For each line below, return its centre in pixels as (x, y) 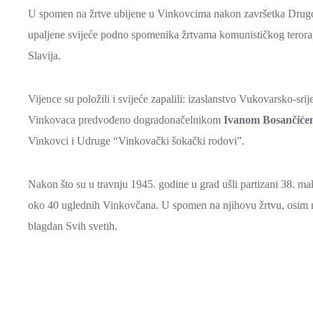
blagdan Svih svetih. (73, 226)
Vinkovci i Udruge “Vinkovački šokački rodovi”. (136, 141)
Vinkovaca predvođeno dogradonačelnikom (126, 120)
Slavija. (44, 56)
